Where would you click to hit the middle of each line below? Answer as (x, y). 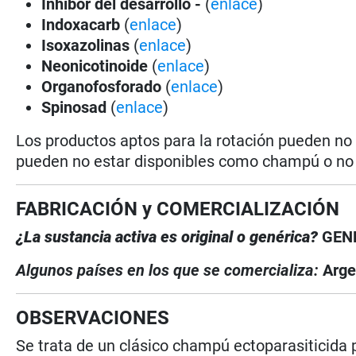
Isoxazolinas (86, 45)
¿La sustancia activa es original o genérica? (169, 236)
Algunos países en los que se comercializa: (170, 270)
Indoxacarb (81, 24)
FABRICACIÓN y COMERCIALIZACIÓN (178, 209)
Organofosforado (104, 86)
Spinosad (76, 107)
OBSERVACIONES (93, 317)
